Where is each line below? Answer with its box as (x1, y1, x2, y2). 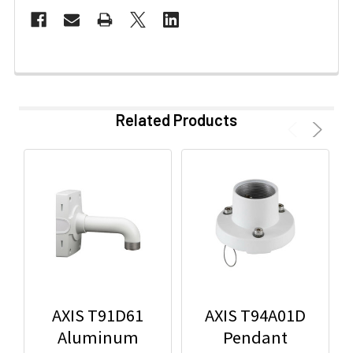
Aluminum (57, 326, 139, 349)
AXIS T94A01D (205, 304, 306, 327)
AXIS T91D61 (52, 304, 143, 327)
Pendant (223, 326, 288, 349)
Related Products (116, 110, 237, 130)
